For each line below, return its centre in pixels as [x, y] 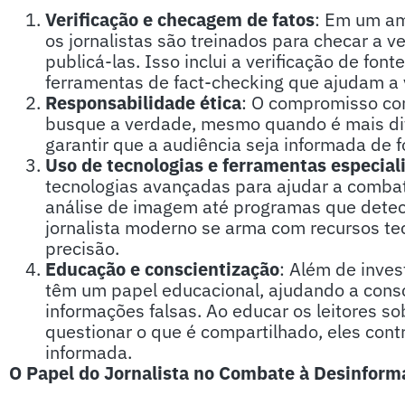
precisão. [82, 248]
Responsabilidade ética [143, 103]
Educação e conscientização [162, 269]
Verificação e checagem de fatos [180, 19]
